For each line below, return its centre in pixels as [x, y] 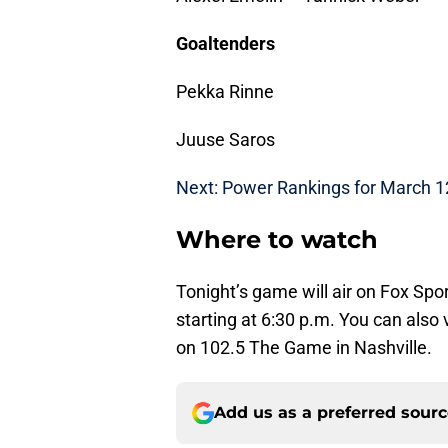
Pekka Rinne [225, 92]
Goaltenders [225, 44]
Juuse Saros [225, 140]
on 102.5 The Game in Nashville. [304, 348]
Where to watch [277, 240]
